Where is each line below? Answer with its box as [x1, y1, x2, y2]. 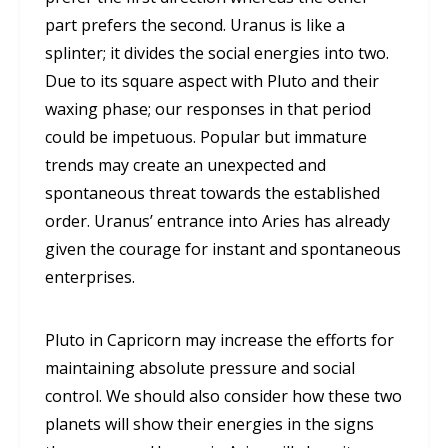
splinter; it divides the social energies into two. [45, 42, 389, 65]
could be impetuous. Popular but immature [45, 126, 367, 149]
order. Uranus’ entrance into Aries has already [45, 210, 390, 233]
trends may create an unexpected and [45, 154, 326, 177]
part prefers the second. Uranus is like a [45, 14, 345, 37]
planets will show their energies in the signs [45, 413, 374, 436]
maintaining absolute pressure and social [45, 357, 355, 380]
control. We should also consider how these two [45, 385, 402, 408]
